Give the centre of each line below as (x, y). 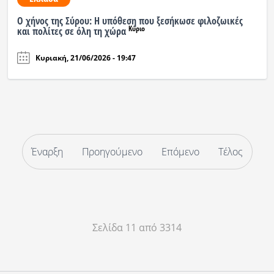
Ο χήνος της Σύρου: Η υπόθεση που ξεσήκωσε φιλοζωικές (130, 21)
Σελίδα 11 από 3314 (137, 228)
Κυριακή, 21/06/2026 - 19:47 (85, 57)
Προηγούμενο (112, 152)
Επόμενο (180, 152)
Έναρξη (47, 152)
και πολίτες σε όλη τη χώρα (72, 31)
